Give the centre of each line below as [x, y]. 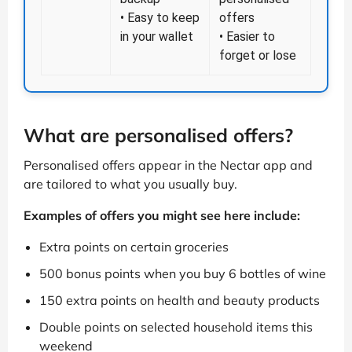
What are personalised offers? [158, 136]
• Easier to [247, 37]
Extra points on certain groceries [134, 247]
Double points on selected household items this [176, 327]
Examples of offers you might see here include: [162, 216]
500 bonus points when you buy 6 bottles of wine [183, 274]
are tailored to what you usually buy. [130, 184]
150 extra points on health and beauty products [180, 301]
